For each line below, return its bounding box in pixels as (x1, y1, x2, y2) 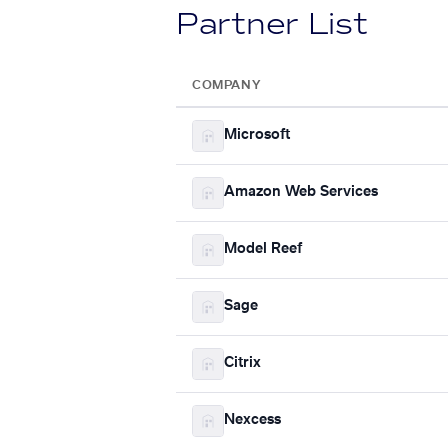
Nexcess (224, 413, 281, 428)
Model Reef (224, 242, 302, 257)
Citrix (224, 356, 261, 371)
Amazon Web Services (224, 185, 378, 200)
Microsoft (224, 128, 290, 143)
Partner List (176, 4, 368, 43)
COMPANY (192, 78, 261, 91)
